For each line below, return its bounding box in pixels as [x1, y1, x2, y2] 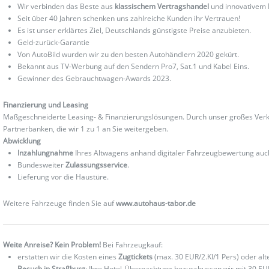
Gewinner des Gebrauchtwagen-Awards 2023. [17, 73, 172, 83]
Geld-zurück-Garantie [17, 37, 90, 47]
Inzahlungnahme [17, 147, 76, 158]
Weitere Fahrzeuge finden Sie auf [3, 198, 116, 208]
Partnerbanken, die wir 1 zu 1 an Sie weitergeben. [3, 123, 169, 134]
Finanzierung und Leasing [3, 99, 89, 110]
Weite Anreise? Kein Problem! [3, 239, 101, 250]
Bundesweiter [17, 159, 66, 170]
